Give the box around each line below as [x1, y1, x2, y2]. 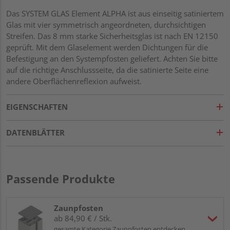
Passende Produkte [6, 170, 115, 186]
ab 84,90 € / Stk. [54, 213, 112, 223]
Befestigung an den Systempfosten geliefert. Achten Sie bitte [6, 53, 218, 64]
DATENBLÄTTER [6, 127, 65, 138]
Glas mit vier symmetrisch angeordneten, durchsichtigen [6, 19, 206, 30]
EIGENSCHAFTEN [6, 101, 68, 112]
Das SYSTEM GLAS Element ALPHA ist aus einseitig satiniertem [6, 8, 224, 18]
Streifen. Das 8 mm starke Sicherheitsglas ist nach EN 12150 [6, 30, 218, 41]
